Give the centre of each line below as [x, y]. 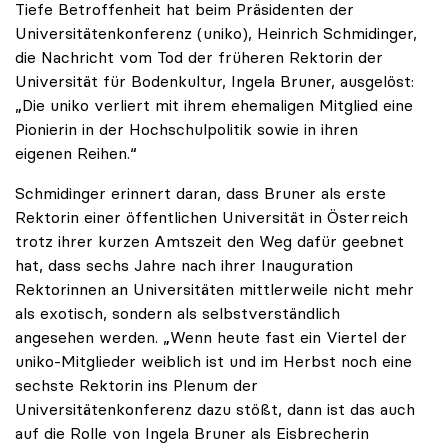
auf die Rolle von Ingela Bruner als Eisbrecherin [192, 433]
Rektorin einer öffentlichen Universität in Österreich [211, 217]
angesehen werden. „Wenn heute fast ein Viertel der [211, 337]
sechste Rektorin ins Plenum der [136, 385]
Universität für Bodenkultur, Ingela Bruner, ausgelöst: [214, 81]
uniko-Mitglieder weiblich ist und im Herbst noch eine [213, 361]
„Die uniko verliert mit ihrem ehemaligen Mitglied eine [214, 105]
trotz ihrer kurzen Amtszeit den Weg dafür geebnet [209, 241]
